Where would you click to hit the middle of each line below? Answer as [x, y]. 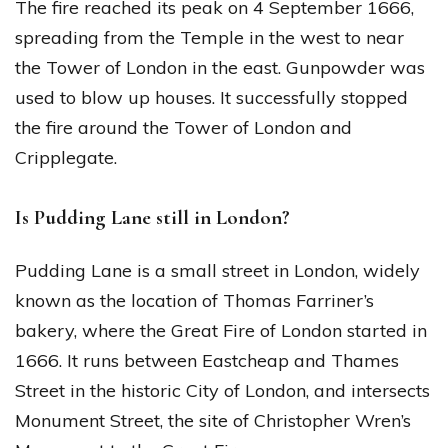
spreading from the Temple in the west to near [209, 38]
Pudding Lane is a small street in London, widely [217, 270]
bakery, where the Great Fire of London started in [221, 330]
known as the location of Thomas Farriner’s [194, 300]
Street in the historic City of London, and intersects [222, 390]
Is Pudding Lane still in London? [152, 218]
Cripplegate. [66, 158]
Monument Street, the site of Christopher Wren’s [213, 420]
